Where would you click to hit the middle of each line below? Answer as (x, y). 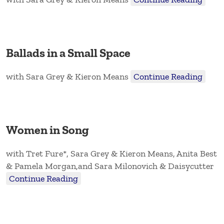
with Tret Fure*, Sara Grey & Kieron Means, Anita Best (111, 154)
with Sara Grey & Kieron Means (68, 77)
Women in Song (47, 130)
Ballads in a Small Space (68, 53)
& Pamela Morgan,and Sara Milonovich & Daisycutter (110, 166)
